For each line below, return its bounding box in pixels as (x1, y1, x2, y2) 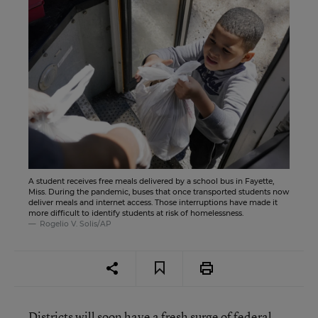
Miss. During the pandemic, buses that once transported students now (28, 187, 289, 197)
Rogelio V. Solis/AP (40, 219, 111, 229)
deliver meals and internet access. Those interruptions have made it (28, 197, 278, 207)
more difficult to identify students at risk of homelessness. (28, 208, 243, 218)
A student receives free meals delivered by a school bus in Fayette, (28, 176, 274, 186)
